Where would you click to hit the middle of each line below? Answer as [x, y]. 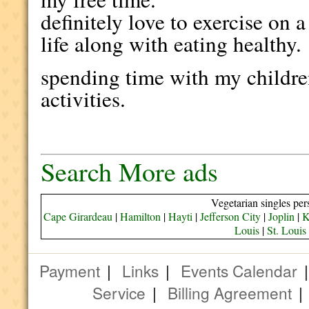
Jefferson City [230, 216]
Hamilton [140, 216]
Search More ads [130, 171]
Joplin [281, 216]
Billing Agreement [230, 292]
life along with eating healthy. [171, 43]
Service [119, 292]
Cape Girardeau [78, 216]
